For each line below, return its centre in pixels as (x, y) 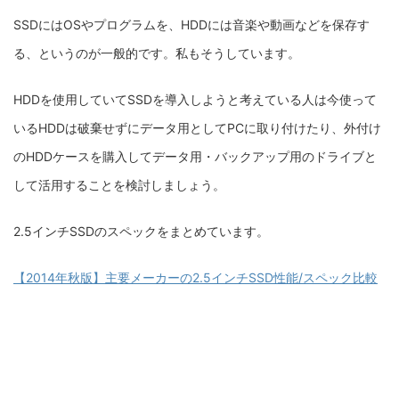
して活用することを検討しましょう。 (119, 184)
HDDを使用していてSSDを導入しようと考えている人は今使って (195, 99)
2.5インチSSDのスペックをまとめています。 (141, 231)
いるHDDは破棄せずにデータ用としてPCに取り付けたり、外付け (197, 127)
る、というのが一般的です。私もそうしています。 (157, 53)
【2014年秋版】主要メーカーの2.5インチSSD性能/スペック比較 (195, 277)
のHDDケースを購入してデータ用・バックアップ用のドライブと (195, 156)
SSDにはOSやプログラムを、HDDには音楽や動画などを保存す (191, 24)
